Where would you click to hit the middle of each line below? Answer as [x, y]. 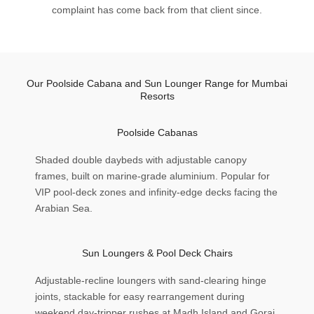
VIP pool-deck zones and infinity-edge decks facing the [156, 192]
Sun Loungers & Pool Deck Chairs [157, 253]
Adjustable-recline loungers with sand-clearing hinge [151, 281]
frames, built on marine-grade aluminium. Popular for [152, 176]
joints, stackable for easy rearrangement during [140, 297]
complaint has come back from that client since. [157, 10]
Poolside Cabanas [157, 133]
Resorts [157, 96]
